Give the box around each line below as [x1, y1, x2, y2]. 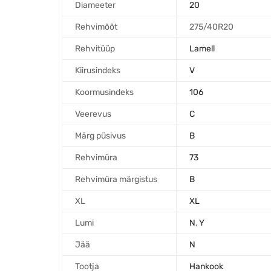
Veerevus [74, 108, 111, 119]
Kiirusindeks [74, 65, 120, 76]
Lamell [189, 43, 215, 54]
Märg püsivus [74, 130, 126, 141]
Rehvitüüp [74, 43, 115, 54]
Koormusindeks [74, 87, 134, 97]
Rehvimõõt [74, 21, 117, 32]
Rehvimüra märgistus [74, 174, 157, 184]
